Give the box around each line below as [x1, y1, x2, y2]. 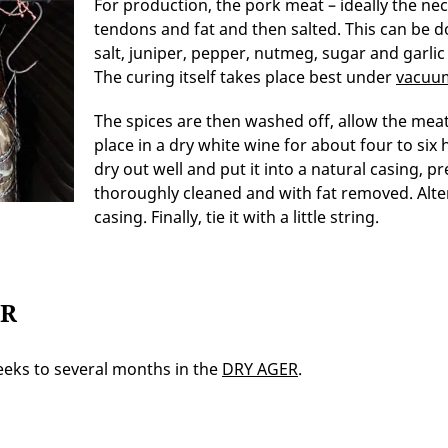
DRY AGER [222, 358, 298, 380]
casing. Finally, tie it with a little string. [94, 206, 379, 228]
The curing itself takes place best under [94, 66, 396, 88]
